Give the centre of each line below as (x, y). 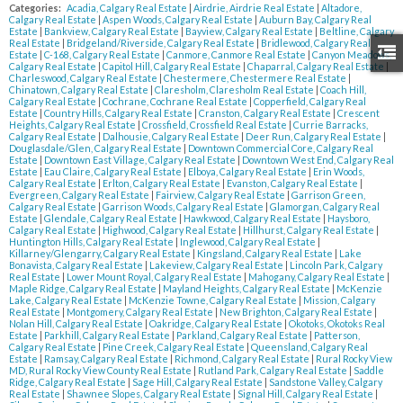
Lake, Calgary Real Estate (67, 300)
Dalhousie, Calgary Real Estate (172, 137)
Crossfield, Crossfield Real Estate (215, 125)
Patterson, (337, 336)
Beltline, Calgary (357, 31)
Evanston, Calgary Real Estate (293, 184)
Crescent (358, 113)
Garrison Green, (328, 195)
